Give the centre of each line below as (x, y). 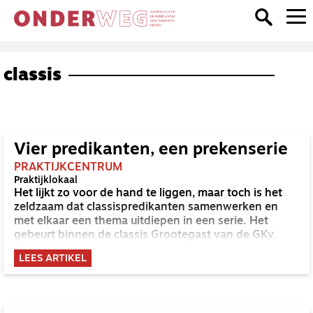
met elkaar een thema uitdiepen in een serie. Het (141, 221)
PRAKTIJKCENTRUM (68, 168)
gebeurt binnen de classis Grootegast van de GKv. (145, 235)
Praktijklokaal (46, 181)
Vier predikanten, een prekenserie (151, 150)
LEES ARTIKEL (53, 259)
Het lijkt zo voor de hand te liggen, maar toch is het (148, 194)
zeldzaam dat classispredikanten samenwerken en (146, 208)
